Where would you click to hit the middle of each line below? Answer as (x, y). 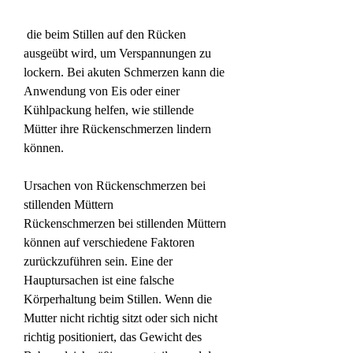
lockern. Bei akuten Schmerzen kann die (124, 72)
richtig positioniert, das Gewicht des (113, 336)
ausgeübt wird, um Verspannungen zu (117, 53)
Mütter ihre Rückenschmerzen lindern (117, 128)
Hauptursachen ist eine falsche (99, 280)
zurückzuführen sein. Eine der (98, 261)
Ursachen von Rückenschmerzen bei (115, 185)
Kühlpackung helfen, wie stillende (109, 110)
